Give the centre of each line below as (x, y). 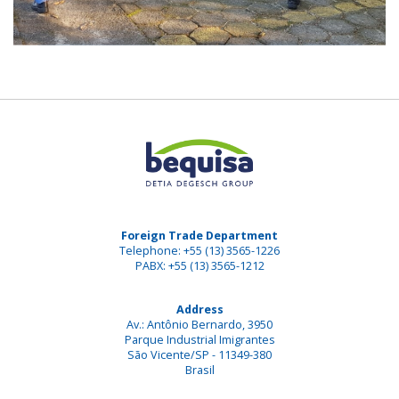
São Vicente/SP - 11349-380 (199, 355)
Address (199, 310)
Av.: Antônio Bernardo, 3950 (199, 325)
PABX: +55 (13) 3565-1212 (199, 266)
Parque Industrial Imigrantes (199, 340)
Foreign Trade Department (199, 236)
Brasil (199, 370)
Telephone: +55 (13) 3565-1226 (199, 251)
